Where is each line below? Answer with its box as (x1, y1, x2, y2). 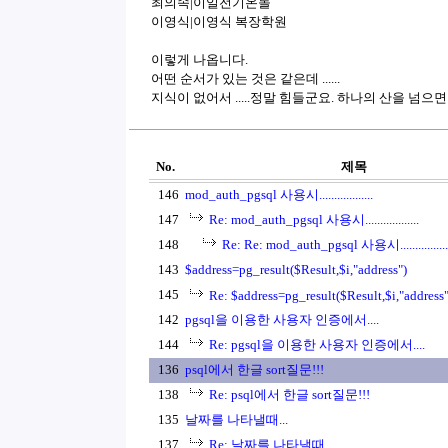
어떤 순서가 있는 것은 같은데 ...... (151, 71, 340, 86)
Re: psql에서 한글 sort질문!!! (209, 387, 370, 402)
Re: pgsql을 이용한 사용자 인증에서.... (209, 337, 425, 352)
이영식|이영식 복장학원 (151, 14, 287, 29)
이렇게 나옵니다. (151, 52, 248, 67)
